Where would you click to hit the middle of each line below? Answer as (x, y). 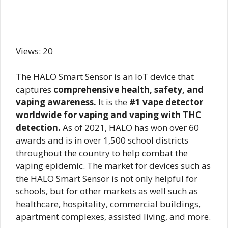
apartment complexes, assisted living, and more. (113, 217)
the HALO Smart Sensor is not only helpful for (107, 179)
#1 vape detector (166, 102)
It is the (113, 102)
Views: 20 (34, 51)
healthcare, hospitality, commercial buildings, (108, 204)
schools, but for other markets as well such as (107, 191)
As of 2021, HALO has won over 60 (130, 128)
